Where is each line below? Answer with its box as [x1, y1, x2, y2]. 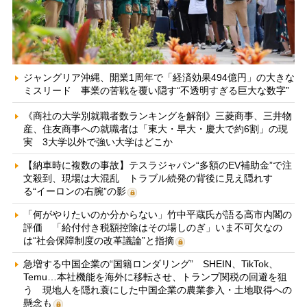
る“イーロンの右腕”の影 [23, 185, 126, 197]
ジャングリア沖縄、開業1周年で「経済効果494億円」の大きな [23, 71, 295, 83]
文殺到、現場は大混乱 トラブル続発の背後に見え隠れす [23, 172, 273, 184]
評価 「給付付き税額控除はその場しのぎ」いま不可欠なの [23, 221, 282, 233]
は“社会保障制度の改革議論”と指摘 [23, 234, 174, 246]
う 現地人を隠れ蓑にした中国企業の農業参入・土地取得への [23, 284, 292, 295]
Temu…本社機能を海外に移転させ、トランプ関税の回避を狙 [23, 271, 287, 282]
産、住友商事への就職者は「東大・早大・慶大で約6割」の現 [23, 123, 288, 134]
